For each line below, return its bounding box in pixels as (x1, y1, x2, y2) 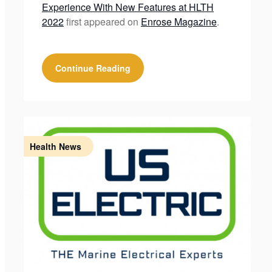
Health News (29, 140, 81, 153)
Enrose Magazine (140, 15, 217, 29)
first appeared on (63, 15, 141, 29)
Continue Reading (55, 62, 131, 75)
